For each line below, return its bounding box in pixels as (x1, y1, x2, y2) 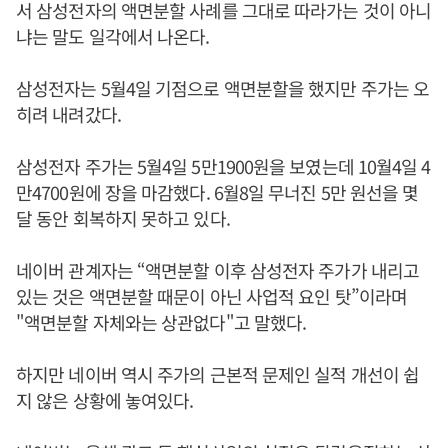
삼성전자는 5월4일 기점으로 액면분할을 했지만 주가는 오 (16, 75, 430, 102)
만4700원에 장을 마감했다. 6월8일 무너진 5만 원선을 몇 (16, 179, 419, 206)
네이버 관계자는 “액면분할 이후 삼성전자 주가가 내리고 (16, 257, 419, 284)
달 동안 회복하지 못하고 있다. (16, 205, 230, 232)
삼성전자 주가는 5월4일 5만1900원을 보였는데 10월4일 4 (16, 153, 431, 180)
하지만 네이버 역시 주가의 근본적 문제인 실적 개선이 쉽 (16, 361, 420, 388)
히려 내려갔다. (16, 101, 121, 128)
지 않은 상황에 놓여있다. (16, 387, 194, 414)
